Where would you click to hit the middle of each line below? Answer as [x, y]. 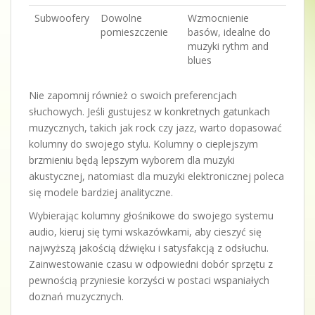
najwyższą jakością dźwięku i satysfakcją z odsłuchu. [149, 247]
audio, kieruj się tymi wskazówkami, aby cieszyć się [145, 231]
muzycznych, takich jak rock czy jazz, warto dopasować [155, 127]
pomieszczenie [134, 32]
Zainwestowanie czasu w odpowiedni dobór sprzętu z [151, 264]
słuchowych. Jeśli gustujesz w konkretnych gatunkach [149, 111]
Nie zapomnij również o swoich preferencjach [133, 95]
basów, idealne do [229, 32]
